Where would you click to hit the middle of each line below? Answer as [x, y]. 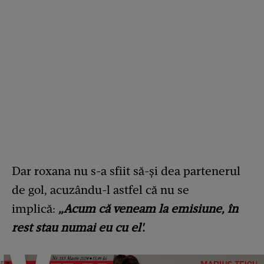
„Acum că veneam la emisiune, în [148, 209]
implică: [35, 209]
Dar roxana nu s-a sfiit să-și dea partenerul [126, 171]
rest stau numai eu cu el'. [80, 228]
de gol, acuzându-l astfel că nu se [100, 190]
